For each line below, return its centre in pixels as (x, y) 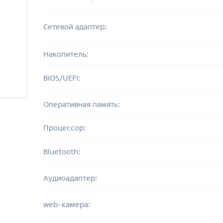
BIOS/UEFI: (61, 78)
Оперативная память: (81, 104)
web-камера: (66, 204)
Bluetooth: (61, 151)
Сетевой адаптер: (75, 26)
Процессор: (64, 128)
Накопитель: (66, 54)
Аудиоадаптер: (70, 178)
